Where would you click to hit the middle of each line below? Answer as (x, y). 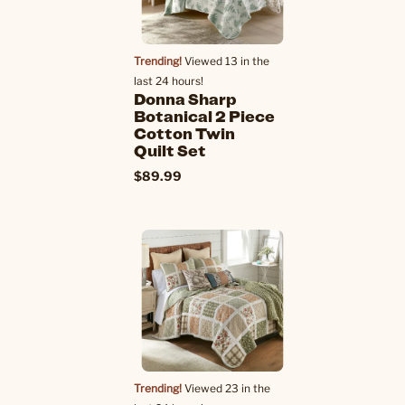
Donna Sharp (185, 99)
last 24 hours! (169, 81)
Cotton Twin (184, 133)
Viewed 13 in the (226, 61)
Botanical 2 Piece (204, 116)
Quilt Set (170, 150)
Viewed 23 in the (226, 388)
